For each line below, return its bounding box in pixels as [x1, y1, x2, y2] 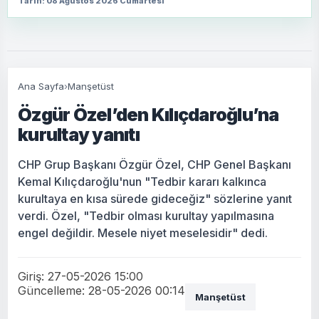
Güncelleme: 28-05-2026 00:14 [18, 283, 185, 298]
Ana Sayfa [18, 80, 64, 92]
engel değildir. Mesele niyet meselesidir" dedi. [18, 225, 268, 240]
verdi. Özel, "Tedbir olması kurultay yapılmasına [18, 208, 274, 223]
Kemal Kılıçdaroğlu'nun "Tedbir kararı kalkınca [18, 174, 266, 189]
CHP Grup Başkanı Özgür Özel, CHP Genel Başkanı [18, 157, 291, 172]
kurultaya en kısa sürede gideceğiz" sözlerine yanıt [18, 191, 292, 206]
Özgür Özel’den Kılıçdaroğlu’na [18, 103, 279, 125]
